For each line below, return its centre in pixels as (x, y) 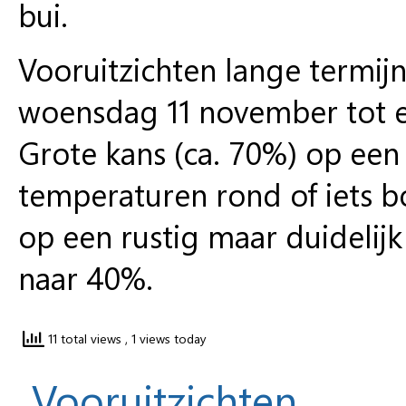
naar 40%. (86, 277)
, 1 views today (166, 339)
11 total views (85, 339)
